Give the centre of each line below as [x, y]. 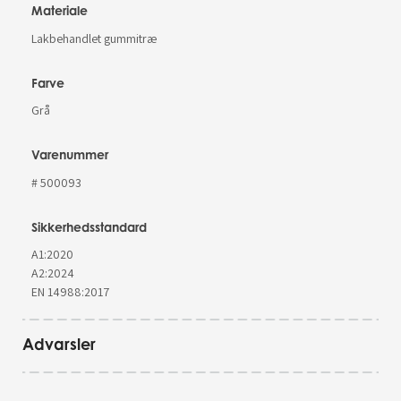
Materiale [60, 11]
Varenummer [70, 155]
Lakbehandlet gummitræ [94, 38]
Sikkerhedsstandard [90, 226]
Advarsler [59, 344]
